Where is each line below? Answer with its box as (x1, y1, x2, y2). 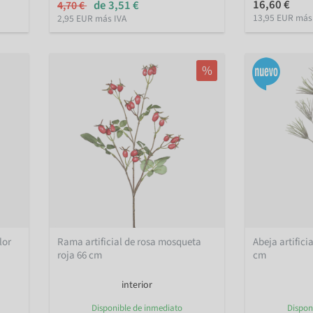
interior (122, 278, 152, 293)
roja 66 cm (57, 248, 103, 263)
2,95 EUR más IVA (57, 11, 127, 25)
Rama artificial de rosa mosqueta (57, 235, 202, 250)
